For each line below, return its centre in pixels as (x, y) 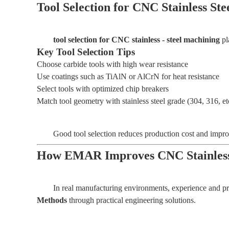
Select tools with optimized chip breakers (103, 89)
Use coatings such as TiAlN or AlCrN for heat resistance (128, 76)
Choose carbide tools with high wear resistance (112, 64)
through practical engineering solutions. (131, 200)
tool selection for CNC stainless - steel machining (136, 40)
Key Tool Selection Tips (86, 52)
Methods (52, 200)
